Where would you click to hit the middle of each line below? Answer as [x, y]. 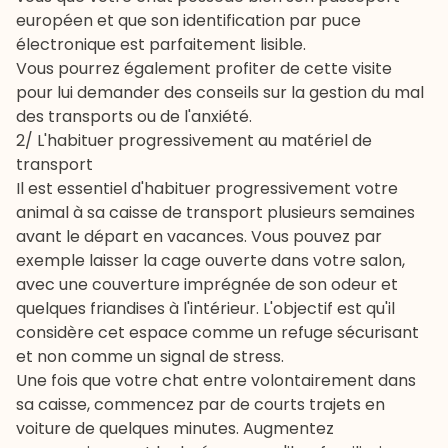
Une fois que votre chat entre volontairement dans [216, 380]
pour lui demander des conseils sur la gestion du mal [220, 92]
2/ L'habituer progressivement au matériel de [194, 140]
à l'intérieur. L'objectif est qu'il [280, 308]
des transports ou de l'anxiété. [136, 116]
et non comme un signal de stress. [150, 356]
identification [234, 20]
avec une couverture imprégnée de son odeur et [207, 284]
